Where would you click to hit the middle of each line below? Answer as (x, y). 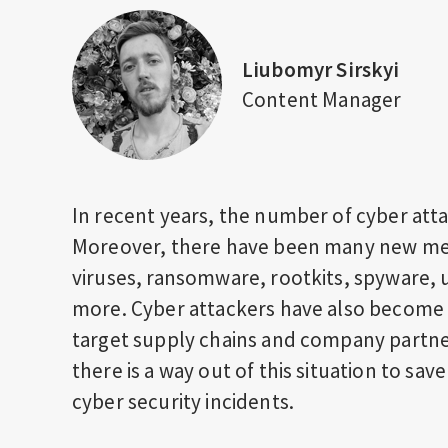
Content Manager (322, 99)
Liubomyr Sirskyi (321, 69)
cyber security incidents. (185, 401)
